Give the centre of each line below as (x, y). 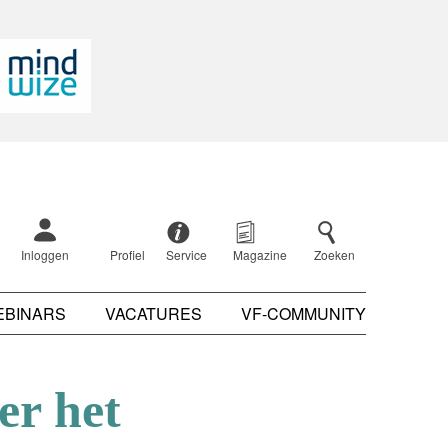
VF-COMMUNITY (303, 313)
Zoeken (334, 254)
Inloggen (44, 254)
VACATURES (153, 313)
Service (187, 254)
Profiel (127, 254)
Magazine (260, 254)
